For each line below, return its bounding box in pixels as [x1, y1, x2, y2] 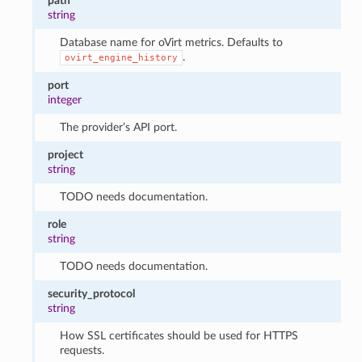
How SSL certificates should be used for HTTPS [59, 329, 298, 342]
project [48, 148, 84, 161]
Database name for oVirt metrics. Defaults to [59, 36, 283, 48]
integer [48, 93, 82, 106]
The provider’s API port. [59, 120, 177, 133]
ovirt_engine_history [64, 52, 178, 63]
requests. [59, 343, 104, 356]
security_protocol [48, 287, 136, 300]
